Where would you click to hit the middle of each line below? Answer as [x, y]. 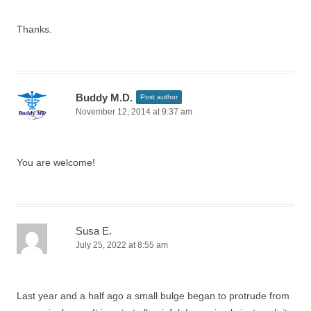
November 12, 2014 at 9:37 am [134, 112]
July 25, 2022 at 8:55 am [122, 245]
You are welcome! [56, 162]
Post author [159, 97]
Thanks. [34, 29]
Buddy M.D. [104, 98]
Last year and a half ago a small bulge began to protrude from [153, 296]
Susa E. [94, 231]
